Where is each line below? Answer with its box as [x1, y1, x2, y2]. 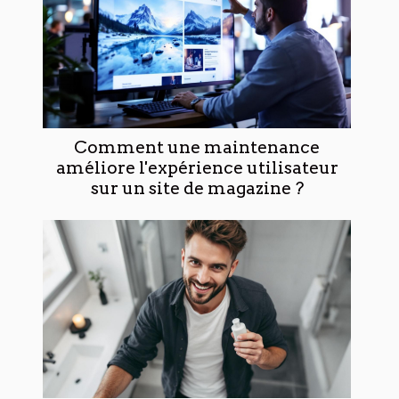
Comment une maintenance [74, 136, 320, 158]
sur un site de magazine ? [90, 177, 304, 199]
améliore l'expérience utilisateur [55, 157, 338, 178]
